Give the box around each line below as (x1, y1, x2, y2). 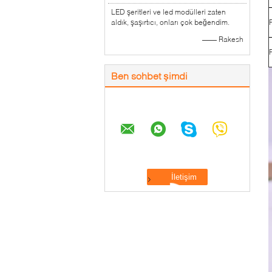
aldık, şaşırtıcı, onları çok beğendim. (111, 18, 229, 27)
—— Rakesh (202, 35, 243, 44)
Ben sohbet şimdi (111, 70, 188, 81)
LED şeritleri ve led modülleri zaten (111, 7, 226, 16)
